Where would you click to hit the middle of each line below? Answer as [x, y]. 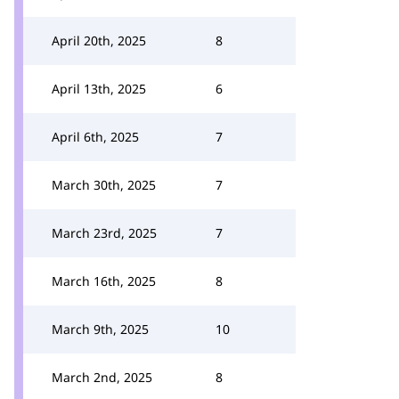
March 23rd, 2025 [104, 233]
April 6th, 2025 [95, 137]
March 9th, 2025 [100, 329]
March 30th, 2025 [104, 185]
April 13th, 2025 [99, 89]
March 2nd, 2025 [102, 377]
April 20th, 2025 [99, 41]
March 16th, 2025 [104, 281]
